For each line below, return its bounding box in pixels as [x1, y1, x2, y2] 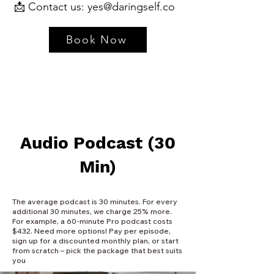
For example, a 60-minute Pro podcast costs [12, 217, 172, 226]
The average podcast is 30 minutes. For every [12, 197, 177, 206]
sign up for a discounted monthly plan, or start [12, 236, 179, 245]
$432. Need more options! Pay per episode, [12, 226, 171, 235]
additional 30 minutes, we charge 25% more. [12, 207, 172, 216]
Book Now [66, 33, 127, 46]
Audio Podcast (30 [20, 133, 176, 153]
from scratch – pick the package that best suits [12, 246, 182, 255]
